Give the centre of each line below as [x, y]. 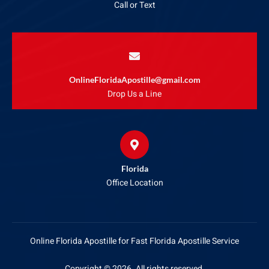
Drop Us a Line [134, 94]
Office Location [134, 183]
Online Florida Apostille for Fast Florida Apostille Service [134, 241]
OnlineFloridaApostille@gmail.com [134, 80]
